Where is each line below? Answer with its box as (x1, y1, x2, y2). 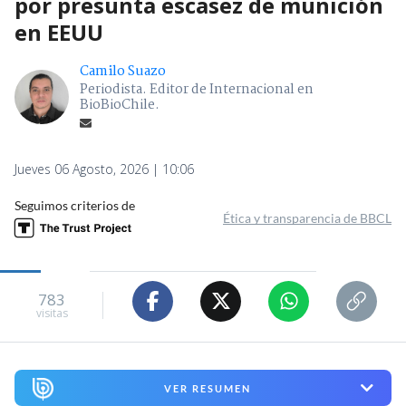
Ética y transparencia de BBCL (223, 209, 391, 226)
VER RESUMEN (163, 382, 251, 394)
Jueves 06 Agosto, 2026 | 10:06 (14, 159, 194, 178)
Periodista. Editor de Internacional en (80, 78, 314, 101)
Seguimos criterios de (14, 197, 135, 213)
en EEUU (14, 16, 103, 47)
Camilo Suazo (80, 60, 166, 82)
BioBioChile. (80, 93, 159, 116)
